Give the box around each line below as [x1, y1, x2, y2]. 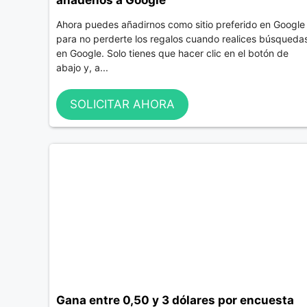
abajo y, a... [56, 62, 108, 74]
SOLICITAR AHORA [70, 97, 175, 112]
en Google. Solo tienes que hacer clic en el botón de [56, 47, 288, 60]
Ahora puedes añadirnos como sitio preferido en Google [56, 19, 305, 31]
